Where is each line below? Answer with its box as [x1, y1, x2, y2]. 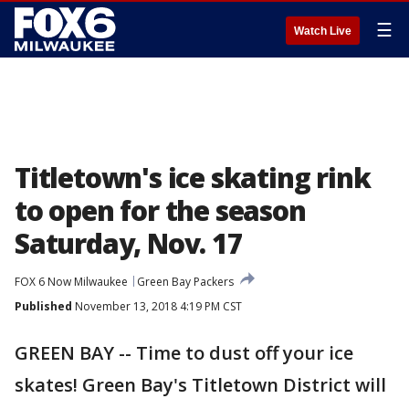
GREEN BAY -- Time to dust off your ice [15, 341, 353, 365]
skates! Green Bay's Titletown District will [15, 372, 386, 397]
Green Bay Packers [137, 274, 234, 289]
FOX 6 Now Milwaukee [15, 274, 128, 289]
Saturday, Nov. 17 [15, 225, 243, 262]
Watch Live [294, 25, 351, 37]
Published [15, 299, 72, 314]
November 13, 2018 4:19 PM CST [72, 299, 242, 314]
